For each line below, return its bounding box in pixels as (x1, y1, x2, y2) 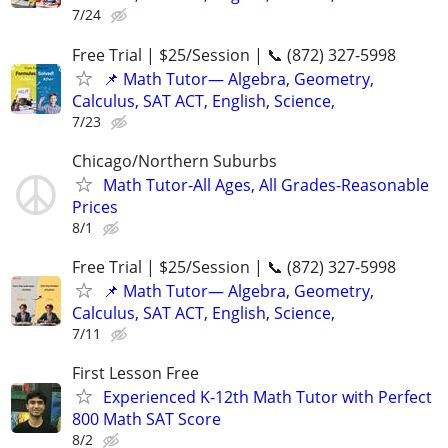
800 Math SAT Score (72, 408, 221, 431)
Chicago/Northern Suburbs (72, 149, 277, 172)
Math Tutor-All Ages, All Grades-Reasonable (103, 173, 429, 196)
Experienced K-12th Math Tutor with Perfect (103, 386, 432, 409)
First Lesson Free (72, 362, 199, 385)
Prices (72, 195, 118, 218)
